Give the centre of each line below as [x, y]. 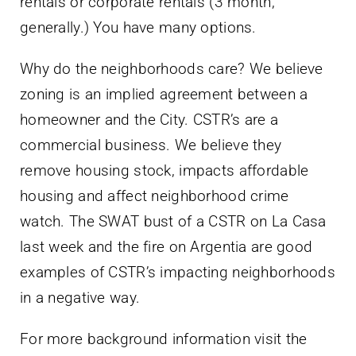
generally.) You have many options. [138, 28]
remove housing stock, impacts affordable [164, 171]
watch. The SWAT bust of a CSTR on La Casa [173, 222]
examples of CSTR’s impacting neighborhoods [178, 273]
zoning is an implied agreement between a [164, 95]
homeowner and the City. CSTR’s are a [149, 120]
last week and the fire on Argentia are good [166, 247]
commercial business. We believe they [151, 145]
